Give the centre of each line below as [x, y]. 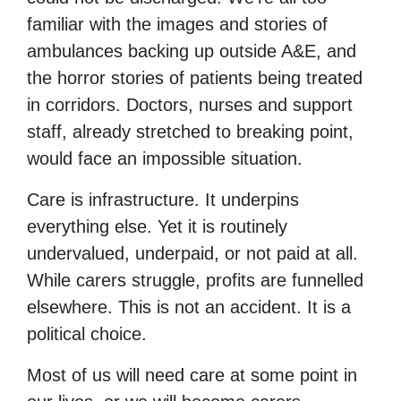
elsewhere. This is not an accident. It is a [189, 307]
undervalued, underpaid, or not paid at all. [192, 253]
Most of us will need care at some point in [192, 375]
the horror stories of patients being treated [195, 77]
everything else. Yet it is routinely [157, 226]
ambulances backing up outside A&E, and [192, 51]
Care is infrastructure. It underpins [163, 199]
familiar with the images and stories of [177, 24]
